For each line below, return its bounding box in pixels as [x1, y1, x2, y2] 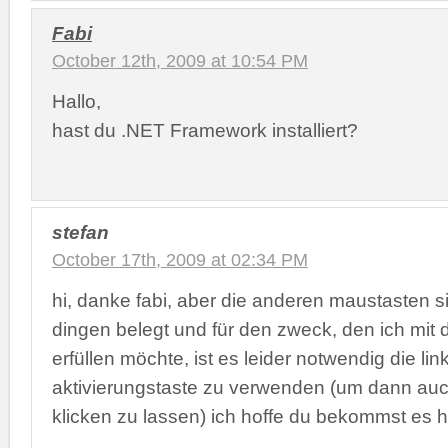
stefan [52, 221, 109, 243]
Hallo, [52, 89, 101, 112]
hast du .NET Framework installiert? [52, 118, 358, 141]
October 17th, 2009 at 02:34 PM [52, 250, 308, 270]
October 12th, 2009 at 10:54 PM [52, 50, 308, 71]
